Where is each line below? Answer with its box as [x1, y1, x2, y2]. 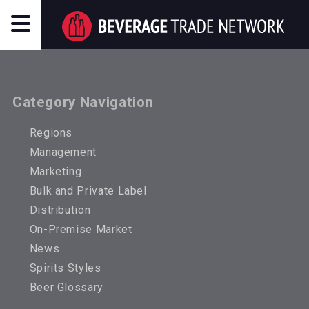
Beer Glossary [29, 280, 103, 294]
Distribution [29, 203, 91, 217]
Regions [29, 126, 73, 139]
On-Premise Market [29, 222, 132, 236]
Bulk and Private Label [29, 183, 147, 197]
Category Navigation [12, 94, 154, 110]
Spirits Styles [29, 261, 101, 275]
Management [29, 145, 97, 159]
